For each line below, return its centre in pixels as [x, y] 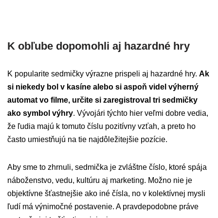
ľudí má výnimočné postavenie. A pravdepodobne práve [103, 207]
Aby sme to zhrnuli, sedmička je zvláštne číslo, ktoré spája [107, 167]
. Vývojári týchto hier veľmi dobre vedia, [141, 113]
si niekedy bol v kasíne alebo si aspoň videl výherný [103, 87]
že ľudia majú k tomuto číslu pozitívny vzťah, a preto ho [101, 127]
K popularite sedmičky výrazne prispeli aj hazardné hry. [103, 74]
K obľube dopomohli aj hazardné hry [99, 46]
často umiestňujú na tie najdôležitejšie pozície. [87, 140]
